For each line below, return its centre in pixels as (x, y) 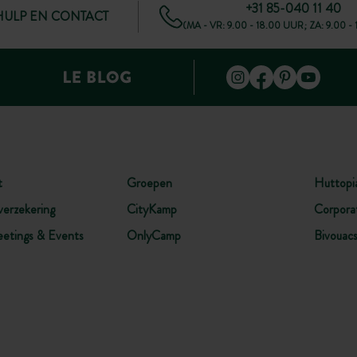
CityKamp (151, 210)
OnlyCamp (153, 236)
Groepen (149, 182)
